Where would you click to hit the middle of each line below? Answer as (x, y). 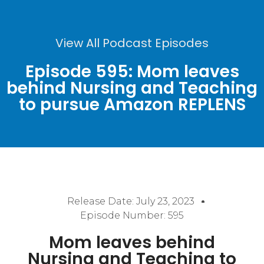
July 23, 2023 (165, 201)
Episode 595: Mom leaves (132, 72)
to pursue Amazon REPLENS (132, 105)
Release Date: (101, 201)
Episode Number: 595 (132, 215)
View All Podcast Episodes (132, 43)
